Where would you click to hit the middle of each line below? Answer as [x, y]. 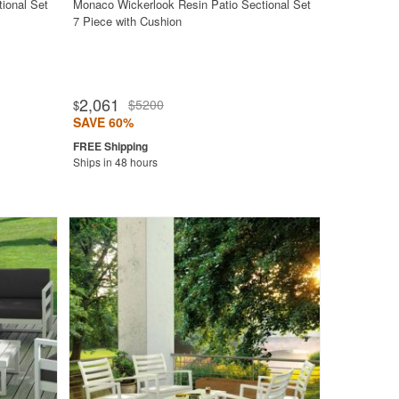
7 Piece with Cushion [127, 20]
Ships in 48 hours [115, 161]
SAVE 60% [103, 122]
